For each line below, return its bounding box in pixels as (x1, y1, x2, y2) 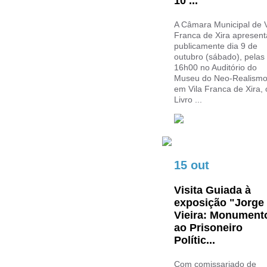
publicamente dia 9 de (174, 41, 257, 51)
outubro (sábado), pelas (174, 52, 265, 61)
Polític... (174, 234, 215, 246)
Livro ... (174, 95, 202, 104)
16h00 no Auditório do (174, 63, 257, 72)
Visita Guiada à (174, 184, 251, 196)
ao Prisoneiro (174, 222, 243, 234)
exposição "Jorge (174, 197, 264, 209)
